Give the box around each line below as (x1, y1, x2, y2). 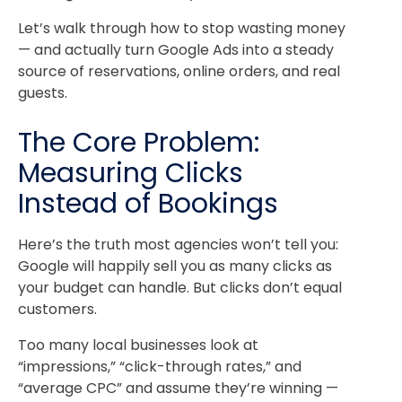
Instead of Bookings (18, 184, 278, 223)
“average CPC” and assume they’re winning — (18, 377, 338, 398)
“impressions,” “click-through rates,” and (18, 355, 301, 377)
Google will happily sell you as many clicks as (18, 255, 332, 276)
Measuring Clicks (18, 153, 243, 192)
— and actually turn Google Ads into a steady (18, 39, 334, 61)
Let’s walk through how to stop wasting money (18, 18, 345, 39)
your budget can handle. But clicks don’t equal (18, 276, 342, 298)
